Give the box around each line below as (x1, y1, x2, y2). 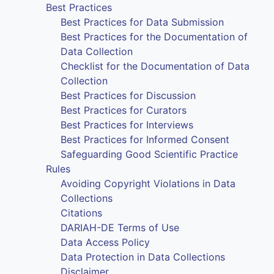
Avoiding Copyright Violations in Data (61, 177, 236, 190)
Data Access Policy (61, 235, 150, 248)
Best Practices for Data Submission (61, 15, 224, 28)
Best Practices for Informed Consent (61, 133, 230, 146)
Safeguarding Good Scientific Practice (61, 147, 239, 160)
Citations (61, 206, 103, 219)
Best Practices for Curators (61, 103, 187, 116)
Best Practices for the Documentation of (61, 30, 248, 43)
